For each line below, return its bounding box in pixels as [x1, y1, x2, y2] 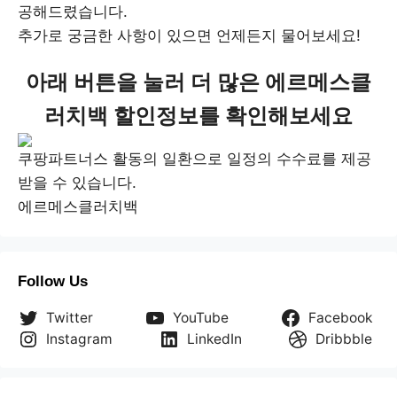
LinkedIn [186, 331, 242, 347]
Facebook [308, 309, 373, 326]
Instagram [45, 331, 113, 347]
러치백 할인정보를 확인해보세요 [44, 103, 353, 128]
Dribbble [315, 331, 373, 347]
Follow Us [18, 273, 88, 290]
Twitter [45, 309, 93, 326]
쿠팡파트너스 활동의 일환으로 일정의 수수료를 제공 [18, 150, 371, 167]
